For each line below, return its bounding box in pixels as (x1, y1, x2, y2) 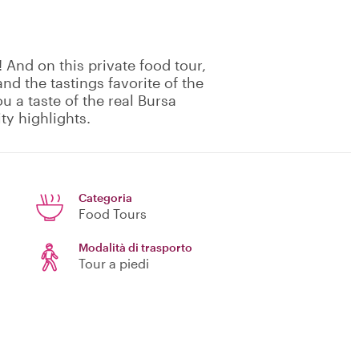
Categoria (79, 191, 132, 205)
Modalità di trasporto (79, 240, 192, 255)
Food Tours (79, 206, 147, 222)
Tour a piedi (79, 256, 149, 272)
